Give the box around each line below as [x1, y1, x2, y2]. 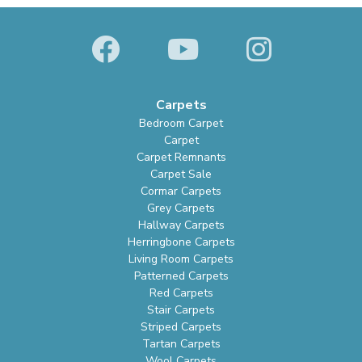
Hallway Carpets [137, 217, 225, 234]
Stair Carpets [147, 302, 215, 318]
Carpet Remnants [136, 149, 226, 166]
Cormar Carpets [141, 183, 221, 200]
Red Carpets [149, 285, 213, 301]
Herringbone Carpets [127, 234, 235, 250]
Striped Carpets [141, 319, 221, 335]
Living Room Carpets [128, 251, 234, 267]
